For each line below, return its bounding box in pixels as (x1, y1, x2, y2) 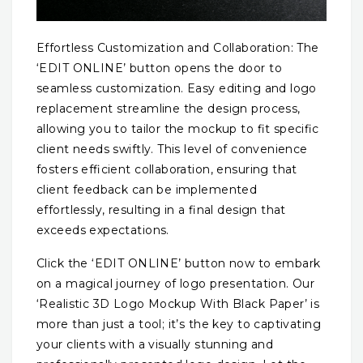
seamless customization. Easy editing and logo (36, 81, 317, 96)
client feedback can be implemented (36, 182, 258, 198)
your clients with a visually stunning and (36, 336, 274, 352)
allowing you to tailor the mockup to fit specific (36, 122, 319, 137)
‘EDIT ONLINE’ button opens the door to (36, 61, 282, 76)
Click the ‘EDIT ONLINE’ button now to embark (36, 255, 321, 271)
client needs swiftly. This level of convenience (36, 142, 308, 157)
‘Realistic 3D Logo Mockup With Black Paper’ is (36, 296, 320, 311)
